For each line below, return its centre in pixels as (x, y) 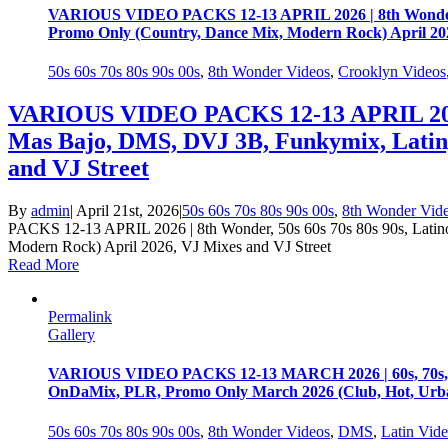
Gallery (71, 335)
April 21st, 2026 (127, 211)
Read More (43, 265)
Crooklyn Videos (392, 72)
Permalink (80, 317)
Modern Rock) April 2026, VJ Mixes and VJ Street (169, 247)
